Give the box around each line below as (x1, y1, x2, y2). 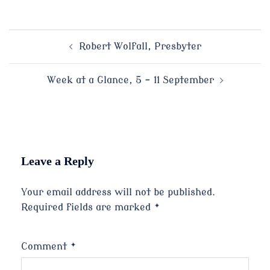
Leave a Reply (21, 154, 94, 168)
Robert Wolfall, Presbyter (78, 40, 201, 52)
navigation (9, 61, 74, 78)
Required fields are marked (21, 201, 154, 213)
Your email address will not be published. (21, 186, 215, 198)
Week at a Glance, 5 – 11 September (46, 74, 214, 86)
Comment (21, 240, 70, 252)
